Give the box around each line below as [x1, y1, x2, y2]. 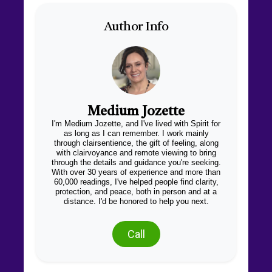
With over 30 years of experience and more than [52, 167, 220, 177]
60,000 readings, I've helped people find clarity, [53, 177, 219, 186]
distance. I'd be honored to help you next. [63, 196, 209, 206]
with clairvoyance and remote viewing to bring [56, 148, 216, 157]
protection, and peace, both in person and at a [55, 186, 217, 196]
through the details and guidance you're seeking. [51, 157, 221, 167]
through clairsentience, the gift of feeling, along [53, 138, 219, 148]
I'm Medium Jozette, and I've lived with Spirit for [52, 118, 220, 128]
